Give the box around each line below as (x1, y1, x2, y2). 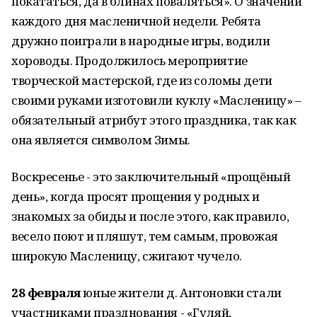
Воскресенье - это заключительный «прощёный (11, 168, 291, 185)
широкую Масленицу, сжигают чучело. (11, 248, 242, 264)
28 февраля (11, 284, 81, 301)
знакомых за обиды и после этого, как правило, (11, 208, 289, 224)
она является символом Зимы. (11, 132, 190, 148)
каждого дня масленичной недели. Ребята (11, 13, 262, 29)
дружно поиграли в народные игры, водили (11, 33, 270, 49)
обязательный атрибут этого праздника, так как (11, 112, 296, 128)
